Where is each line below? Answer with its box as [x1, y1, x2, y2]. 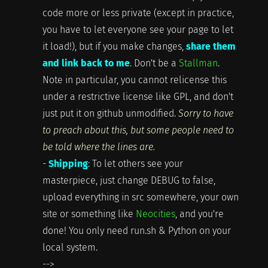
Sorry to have [178, 107, 233, 119]
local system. [42, 241, 98, 253]
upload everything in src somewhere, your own [42, 191, 239, 203]
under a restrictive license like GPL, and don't [42, 90, 233, 102]
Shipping [48, 157, 88, 169]
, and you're [175, 208, 224, 220]
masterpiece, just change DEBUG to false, [42, 174, 215, 186]
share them [185, 40, 236, 52]
